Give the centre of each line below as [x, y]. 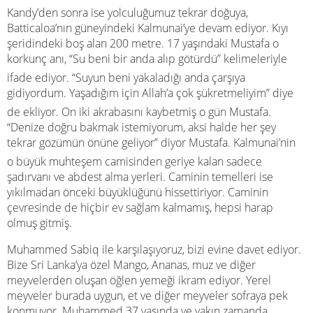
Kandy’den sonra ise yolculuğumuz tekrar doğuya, [128, 13]
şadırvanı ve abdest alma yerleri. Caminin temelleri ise [140, 177]
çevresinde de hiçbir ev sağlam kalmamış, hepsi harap [140, 208]
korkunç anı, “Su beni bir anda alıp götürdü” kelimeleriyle [147, 59]
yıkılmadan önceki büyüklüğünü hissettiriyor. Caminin [138, 192]
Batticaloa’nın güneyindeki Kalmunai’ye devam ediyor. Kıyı [148, 28]
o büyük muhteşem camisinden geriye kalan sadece [134, 161]
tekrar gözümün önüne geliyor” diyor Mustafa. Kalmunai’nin [151, 143]
